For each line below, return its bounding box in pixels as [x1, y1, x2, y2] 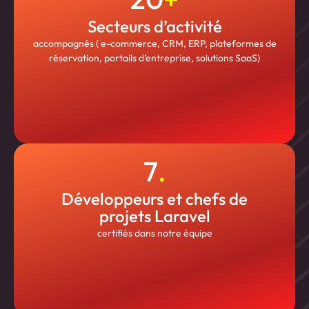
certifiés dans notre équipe [97, 227, 212, 240]
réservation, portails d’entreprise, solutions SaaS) [49, 52, 260, 65]
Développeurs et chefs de [61, 188, 248, 210]
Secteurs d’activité [87, 16, 222, 37]
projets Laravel [99, 206, 210, 227]
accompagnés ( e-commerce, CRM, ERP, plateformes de [32, 37, 277, 50]
